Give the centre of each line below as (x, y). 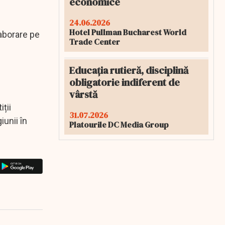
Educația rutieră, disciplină (129, 70)
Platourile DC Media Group (119, 125)
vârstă (83, 94)
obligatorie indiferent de (125, 82)
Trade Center (95, 42)
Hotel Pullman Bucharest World (128, 32)
